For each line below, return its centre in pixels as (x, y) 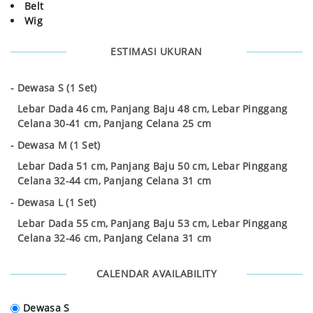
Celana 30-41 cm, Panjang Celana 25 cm (115, 124)
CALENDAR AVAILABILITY (156, 274)
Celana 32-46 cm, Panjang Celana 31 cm (115, 238)
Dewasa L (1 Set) (57, 203)
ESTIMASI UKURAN (156, 52)
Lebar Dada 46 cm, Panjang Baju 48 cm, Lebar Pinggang (153, 109)
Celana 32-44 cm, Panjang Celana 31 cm (115, 181)
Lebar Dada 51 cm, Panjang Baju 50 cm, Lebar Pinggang (153, 166)
